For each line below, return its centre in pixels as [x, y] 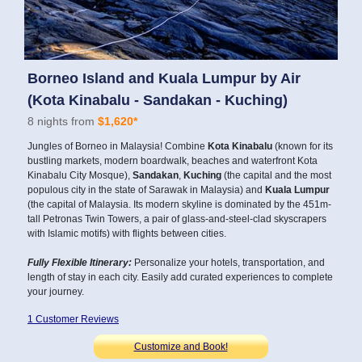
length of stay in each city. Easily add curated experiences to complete [180, 277]
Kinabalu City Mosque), [80, 175]
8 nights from [63, 121]
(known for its [304, 146]
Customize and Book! [181, 346]
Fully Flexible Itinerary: [80, 262]
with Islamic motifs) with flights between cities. [127, 233]
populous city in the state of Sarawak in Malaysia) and [146, 189]
